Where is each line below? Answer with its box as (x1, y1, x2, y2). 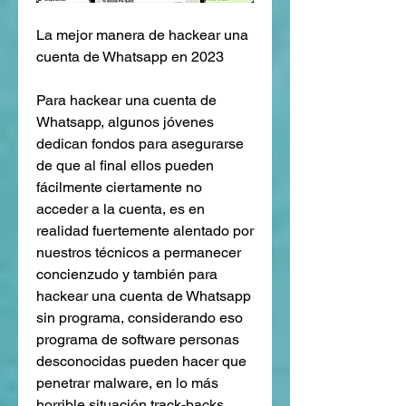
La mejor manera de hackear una (36, 25, 248, 43)
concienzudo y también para (36, 265, 217, 283)
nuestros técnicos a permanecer (36, 243, 241, 261)
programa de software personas (36, 330, 239, 348)
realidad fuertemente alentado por (36, 221, 254, 239)
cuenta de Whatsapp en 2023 (36, 47, 224, 65)
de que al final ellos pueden (36, 156, 214, 174)
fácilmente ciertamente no (36, 178, 202, 196)
